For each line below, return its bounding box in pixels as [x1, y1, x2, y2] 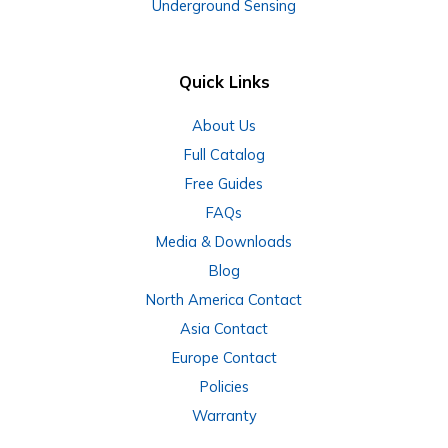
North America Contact [146, 289, 302, 309]
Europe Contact [171, 347, 277, 367]
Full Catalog [183, 144, 265, 164]
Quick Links [178, 72, 270, 93]
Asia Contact [180, 318, 268, 338]
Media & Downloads [156, 231, 292, 251]
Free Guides [185, 173, 263, 193]
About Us [192, 115, 256, 135]
